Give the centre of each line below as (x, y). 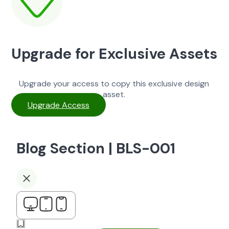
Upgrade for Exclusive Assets (114, 54)
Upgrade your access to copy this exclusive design (114, 83)
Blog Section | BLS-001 (96, 148)
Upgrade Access (58, 105)
